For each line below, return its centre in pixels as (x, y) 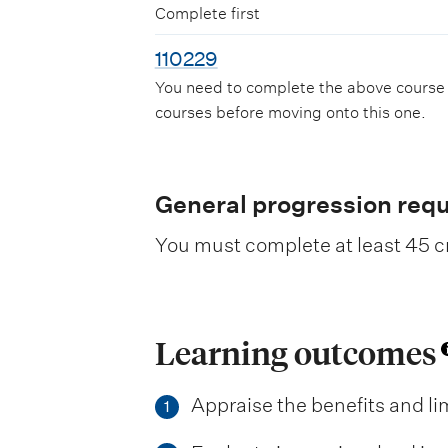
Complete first (207, 14)
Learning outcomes (295, 353)
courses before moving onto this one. (290, 113)
